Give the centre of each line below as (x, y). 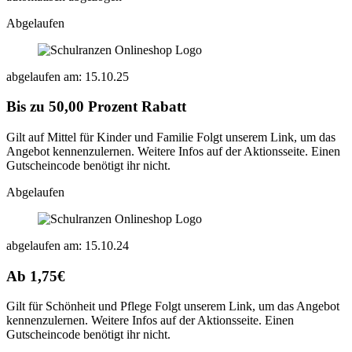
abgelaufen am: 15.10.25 (68, 76)
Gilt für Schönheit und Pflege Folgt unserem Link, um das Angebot (173, 306)
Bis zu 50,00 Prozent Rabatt (96, 107)
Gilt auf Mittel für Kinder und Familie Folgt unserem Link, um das (171, 137)
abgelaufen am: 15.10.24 (68, 246)
